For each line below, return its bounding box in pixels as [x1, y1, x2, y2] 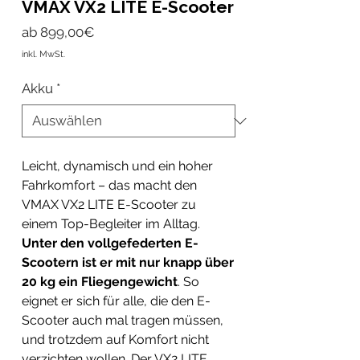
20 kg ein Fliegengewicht [22, 274, 178, 289]
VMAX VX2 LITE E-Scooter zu [22, 197, 196, 212]
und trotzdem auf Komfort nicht [22, 332, 209, 347]
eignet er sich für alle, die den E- [22, 293, 211, 309]
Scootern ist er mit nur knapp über [22, 255, 234, 270]
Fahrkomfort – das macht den [22, 178, 197, 193]
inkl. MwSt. [22, 49, 65, 59]
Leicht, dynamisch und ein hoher [22, 158, 213, 174]
